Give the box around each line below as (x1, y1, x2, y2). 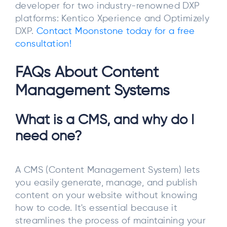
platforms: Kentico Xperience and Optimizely (15, 14, 210, 23)
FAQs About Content (15, 65, 159, 81)
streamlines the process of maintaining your (15, 216, 206, 226)
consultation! (15, 39, 72, 49)
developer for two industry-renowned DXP (15, 1, 200, 11)
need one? (15, 130, 82, 144)
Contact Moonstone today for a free (36, 26, 195, 36)
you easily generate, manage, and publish (15, 178, 197, 188)
